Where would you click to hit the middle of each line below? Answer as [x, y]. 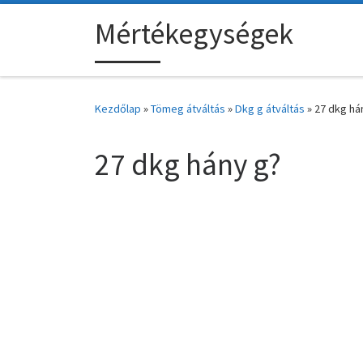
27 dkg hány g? [188, 164]
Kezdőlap [118, 109]
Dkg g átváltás [270, 109]
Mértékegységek [194, 34]
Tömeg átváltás [188, 109]
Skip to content [61, 23]
